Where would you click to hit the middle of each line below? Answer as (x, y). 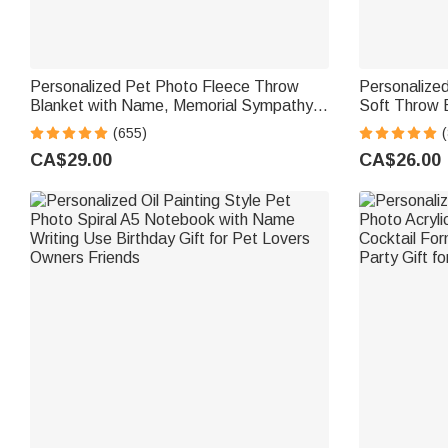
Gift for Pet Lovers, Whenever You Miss (169, 125)
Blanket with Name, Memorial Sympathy (171, 106)
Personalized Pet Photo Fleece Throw (164, 87)
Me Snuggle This (88, 144)
